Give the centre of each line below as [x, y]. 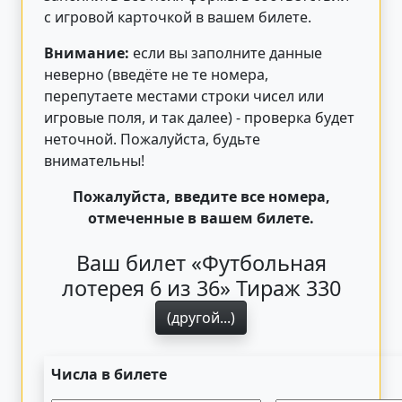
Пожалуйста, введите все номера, [201, 196]
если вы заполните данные [226, 52]
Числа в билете [109, 374]
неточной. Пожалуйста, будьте [152, 139]
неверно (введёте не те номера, [156, 74]
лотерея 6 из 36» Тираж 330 [201, 288]
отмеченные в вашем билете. [201, 218]
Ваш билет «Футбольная [201, 262]
